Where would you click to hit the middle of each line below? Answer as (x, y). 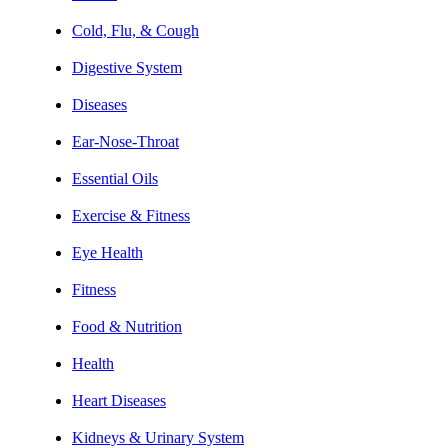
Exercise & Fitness (131, 215)
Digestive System (127, 67)
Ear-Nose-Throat (125, 141)
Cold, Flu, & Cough (135, 30)
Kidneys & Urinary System (158, 437)
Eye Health (107, 252)
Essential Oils (115, 178)
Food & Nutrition (127, 326)
